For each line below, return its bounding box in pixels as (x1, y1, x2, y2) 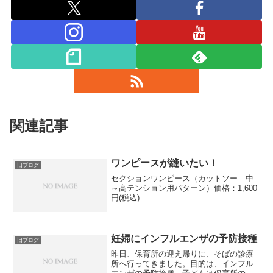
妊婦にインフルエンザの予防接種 (111, 233, 258, 244)
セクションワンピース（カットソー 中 (111, 173, 254, 183)
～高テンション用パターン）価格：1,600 (111, 183, 258, 193)
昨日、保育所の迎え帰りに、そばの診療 (111, 249, 254, 258)
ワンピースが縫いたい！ (111, 158, 219, 169)
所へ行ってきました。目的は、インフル (111, 258, 254, 268)
